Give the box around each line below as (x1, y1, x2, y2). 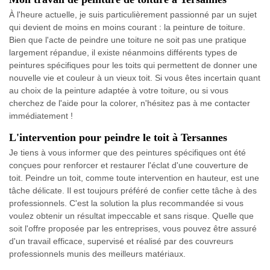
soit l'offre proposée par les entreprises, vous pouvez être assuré (9, 223, 257, 233)
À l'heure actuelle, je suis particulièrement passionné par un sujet (9, 9, 257, 19)
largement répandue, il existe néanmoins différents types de (9, 47, 237, 57)
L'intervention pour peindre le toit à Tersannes (9, 131, 227, 143)
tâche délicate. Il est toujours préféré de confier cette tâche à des (9, 185, 257, 195)
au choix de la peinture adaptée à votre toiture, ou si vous (9, 85, 228, 95)
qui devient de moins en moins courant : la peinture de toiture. (9, 22, 245, 32)
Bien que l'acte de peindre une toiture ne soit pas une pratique (9, 34, 246, 45)
